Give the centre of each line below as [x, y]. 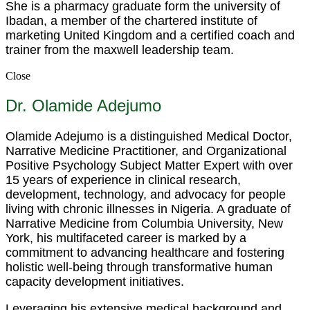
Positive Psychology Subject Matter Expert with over [149, 165]
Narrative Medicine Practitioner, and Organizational [146, 151]
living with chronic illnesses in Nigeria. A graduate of [148, 209]
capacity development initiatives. [95, 281]
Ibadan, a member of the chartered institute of [131, 21]
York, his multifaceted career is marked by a [126, 238]
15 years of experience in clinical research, [123, 180]
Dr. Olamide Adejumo [83, 106]
